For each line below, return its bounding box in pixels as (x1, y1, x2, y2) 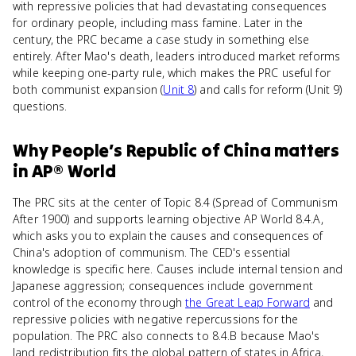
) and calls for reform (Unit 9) (194, 82, 342, 97)
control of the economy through (13, 295, 186, 310)
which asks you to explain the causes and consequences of (13, 228, 323, 243)
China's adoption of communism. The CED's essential (13, 245, 291, 260)
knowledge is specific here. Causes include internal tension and (13, 261, 343, 277)
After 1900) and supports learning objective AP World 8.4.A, (13, 211, 323, 226)
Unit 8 (163, 82, 195, 97)
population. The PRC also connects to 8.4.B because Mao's (13, 328, 320, 343)
